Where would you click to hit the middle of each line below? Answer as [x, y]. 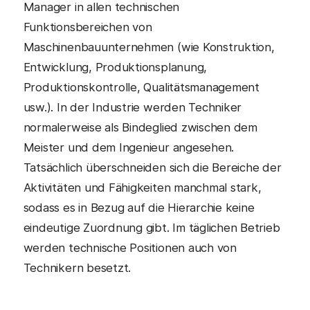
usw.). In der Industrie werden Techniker [133, 107]
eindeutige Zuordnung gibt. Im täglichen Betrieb [152, 227]
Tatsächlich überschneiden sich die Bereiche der [152, 167]
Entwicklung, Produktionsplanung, [115, 67]
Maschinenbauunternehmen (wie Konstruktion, [149, 47]
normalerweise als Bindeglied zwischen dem [140, 127]
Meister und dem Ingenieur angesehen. [129, 147]
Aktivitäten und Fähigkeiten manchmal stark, [142, 187]
